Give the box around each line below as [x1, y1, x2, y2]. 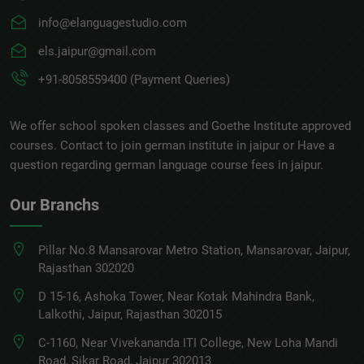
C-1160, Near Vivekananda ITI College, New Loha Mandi [38, 335, 338, 350]
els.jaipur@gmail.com [38, 43, 156, 58]
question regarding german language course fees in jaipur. [10, 157, 323, 172]
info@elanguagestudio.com [38, 15, 187, 30]
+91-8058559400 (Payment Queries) [38, 71, 230, 87]
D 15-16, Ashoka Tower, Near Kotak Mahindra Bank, [38, 288, 314, 304]
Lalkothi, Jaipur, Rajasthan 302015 [38, 306, 222, 322]
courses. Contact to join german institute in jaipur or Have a [10, 137, 335, 153]
